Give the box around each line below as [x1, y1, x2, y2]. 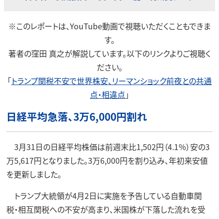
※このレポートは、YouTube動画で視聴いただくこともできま [8, 20, 211, 32]
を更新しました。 [6, 168, 62, 180]
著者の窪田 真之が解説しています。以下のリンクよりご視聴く [8, 47, 211, 59]
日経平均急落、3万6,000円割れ [6, 109, 147, 124]
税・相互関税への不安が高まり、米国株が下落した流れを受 [6, 203, 205, 216]
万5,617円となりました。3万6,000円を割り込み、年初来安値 [6, 154, 208, 167]
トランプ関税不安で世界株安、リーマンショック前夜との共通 [11, 75, 212, 87]
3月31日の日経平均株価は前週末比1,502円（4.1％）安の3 [6, 141, 210, 153]
